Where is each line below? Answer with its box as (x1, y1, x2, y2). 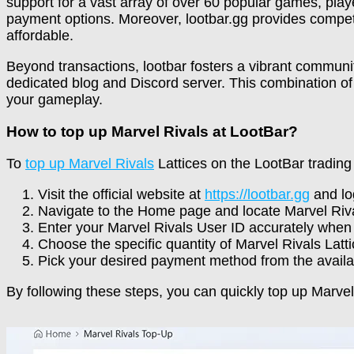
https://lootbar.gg (205, 186, 310, 202)
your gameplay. (6, 92, 103, 108)
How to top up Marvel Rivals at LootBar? (6, 123, 298, 141)
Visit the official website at (38, 186, 205, 202)
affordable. (6, 28, 73, 44)
